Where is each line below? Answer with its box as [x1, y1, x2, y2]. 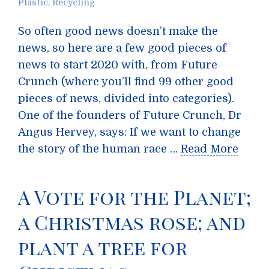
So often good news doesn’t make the [18, 25, 218, 37]
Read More [181, 143, 238, 155]
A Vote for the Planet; [18, 184, 251, 210]
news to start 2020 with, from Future [18, 59, 217, 71]
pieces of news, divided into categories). [18, 92, 234, 104]
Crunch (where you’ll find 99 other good [18, 76, 234, 88]
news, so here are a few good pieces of [18, 42, 226, 54]
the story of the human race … [18, 143, 181, 155]
